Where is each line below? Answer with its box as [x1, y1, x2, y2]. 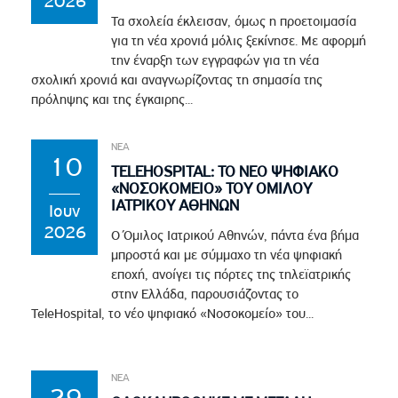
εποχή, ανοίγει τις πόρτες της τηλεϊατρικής [111, 266, 352, 283]
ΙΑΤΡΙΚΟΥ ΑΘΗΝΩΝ [111, 195, 240, 214]
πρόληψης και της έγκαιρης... [31, 91, 194, 107]
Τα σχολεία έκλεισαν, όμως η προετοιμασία [111, 12, 357, 29]
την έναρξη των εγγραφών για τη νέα [111, 52, 320, 68]
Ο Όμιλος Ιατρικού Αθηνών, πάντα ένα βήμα [111, 227, 360, 243]
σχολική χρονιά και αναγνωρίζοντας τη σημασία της [31, 71, 323, 88]
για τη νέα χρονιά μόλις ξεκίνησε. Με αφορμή [111, 32, 367, 49]
